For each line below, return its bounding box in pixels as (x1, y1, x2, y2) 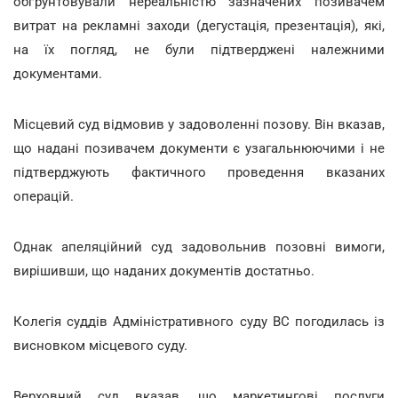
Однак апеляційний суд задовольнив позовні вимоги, (13, 238, 385, 255)
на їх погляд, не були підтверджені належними (13, 41, 385, 58)
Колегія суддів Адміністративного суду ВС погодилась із (13, 313, 385, 330)
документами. (13, 65, 102, 82)
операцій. (13, 187, 74, 204)
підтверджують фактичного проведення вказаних (13, 163, 385, 180)
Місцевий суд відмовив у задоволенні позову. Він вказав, (13, 115, 385, 132)
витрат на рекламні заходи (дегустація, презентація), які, (13, 17, 385, 34)
